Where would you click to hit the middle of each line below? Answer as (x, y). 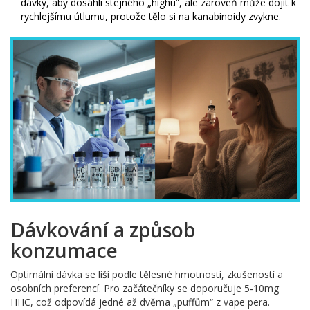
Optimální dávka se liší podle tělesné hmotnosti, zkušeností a (147, 275)
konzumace (64, 251)
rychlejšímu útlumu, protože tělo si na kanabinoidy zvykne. (151, 16)
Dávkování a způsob (103, 230)
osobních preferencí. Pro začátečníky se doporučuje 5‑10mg (145, 289)
